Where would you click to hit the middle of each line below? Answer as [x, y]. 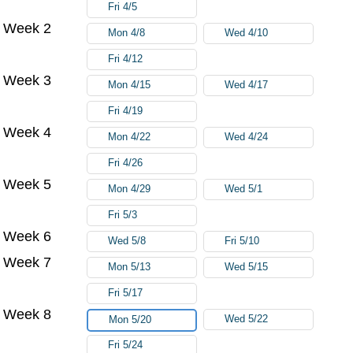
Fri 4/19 [126, 111]
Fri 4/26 [126, 163]
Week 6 [28, 236]
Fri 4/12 [126, 59]
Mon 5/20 [130, 320]
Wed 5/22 [247, 319]
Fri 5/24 [126, 345]
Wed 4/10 [247, 33]
